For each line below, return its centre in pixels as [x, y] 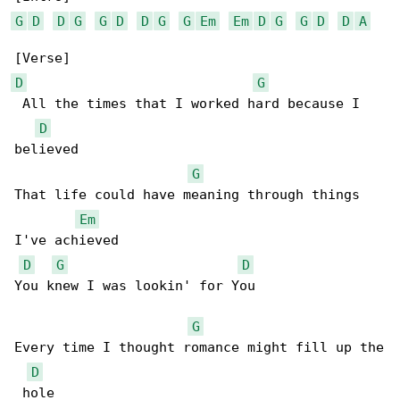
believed [46, 149]
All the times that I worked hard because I [191, 104]
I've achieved [67, 240]
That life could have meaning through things [191, 195]
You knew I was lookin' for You [135, 286]
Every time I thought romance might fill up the [199, 347]
